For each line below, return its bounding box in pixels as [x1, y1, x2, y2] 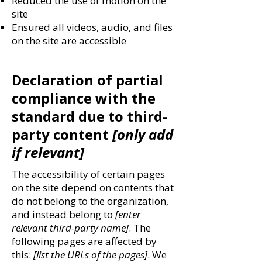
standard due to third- [12, 106, 167, 126]
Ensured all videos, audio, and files [12, 20, 173, 34]
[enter [115, 208, 141, 221]
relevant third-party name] [12, 221, 129, 235]
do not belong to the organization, [12, 194, 168, 208]
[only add [109, 125, 173, 144]
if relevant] [12, 143, 84, 162]
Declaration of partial [12, 70, 163, 89]
